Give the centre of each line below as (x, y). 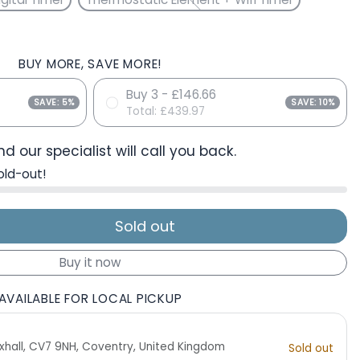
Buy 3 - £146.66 (171, 94)
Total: (143, 111)
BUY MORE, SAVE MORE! (90, 64)
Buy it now (90, 263)
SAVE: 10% (313, 102)
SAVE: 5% (54, 102)
